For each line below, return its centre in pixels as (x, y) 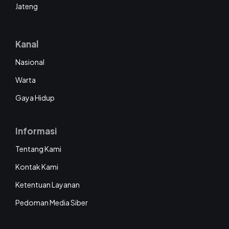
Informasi (36, 131)
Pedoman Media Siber (52, 203)
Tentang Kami (38, 149)
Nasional (30, 62)
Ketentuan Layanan (48, 185)
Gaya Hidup (35, 98)
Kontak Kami (37, 167)
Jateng (27, 6)
